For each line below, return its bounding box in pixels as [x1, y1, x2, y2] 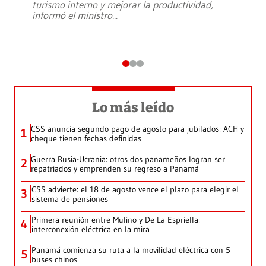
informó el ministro [32, 9, 112, 22]
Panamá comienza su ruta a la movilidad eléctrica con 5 [31, 245, 230, 256]
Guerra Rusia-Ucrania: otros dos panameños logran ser [31, 154, 225, 165]
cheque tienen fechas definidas [31, 133, 141, 144]
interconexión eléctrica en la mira [31, 224, 150, 235]
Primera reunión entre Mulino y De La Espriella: [31, 214, 200, 226]
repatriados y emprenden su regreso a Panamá [31, 163, 199, 175]
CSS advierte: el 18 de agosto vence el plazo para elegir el [31, 184, 239, 195]
